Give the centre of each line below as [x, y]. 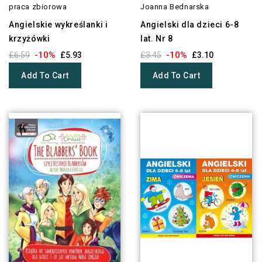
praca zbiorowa [38, 7]
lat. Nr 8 [156, 39]
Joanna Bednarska [175, 7]
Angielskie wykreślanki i [58, 25]
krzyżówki [30, 39]
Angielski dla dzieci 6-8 [189, 25]
